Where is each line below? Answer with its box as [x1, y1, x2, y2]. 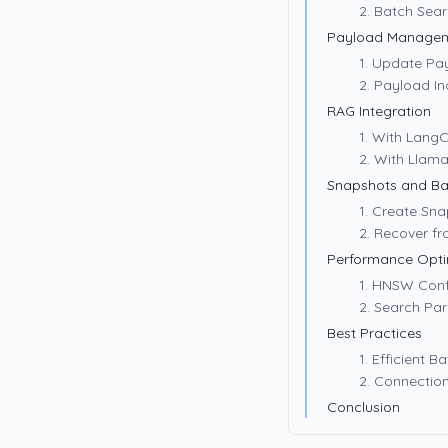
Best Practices [327, 324, 422, 342]
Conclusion [327, 398, 400, 416]
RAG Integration [327, 102, 431, 120]
